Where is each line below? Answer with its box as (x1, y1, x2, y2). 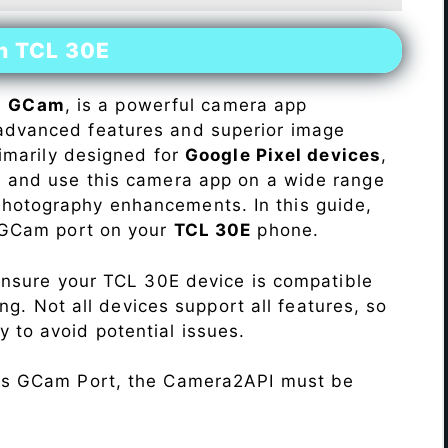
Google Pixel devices (185, 145, 382, 166)
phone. (251, 220, 320, 241)
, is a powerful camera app (64, 95, 308, 116)
